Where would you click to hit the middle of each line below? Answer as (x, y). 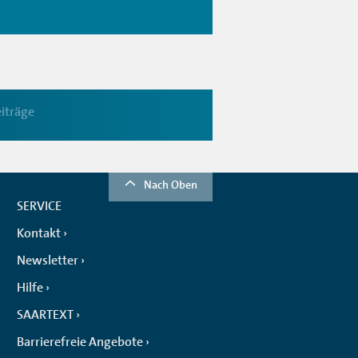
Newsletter (48, 260)
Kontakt (39, 233)
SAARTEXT (45, 314)
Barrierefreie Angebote (80, 342)
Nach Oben (171, 184)
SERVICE (39, 206)
